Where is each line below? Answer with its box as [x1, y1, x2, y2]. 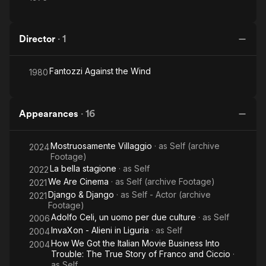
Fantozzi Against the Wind [49, 66, 151, 76]
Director [19, 33, 55, 45]
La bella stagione [50, 163, 116, 173]
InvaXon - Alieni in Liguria [51, 225, 149, 235]
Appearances [19, 108, 78, 119]
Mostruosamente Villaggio [50, 141, 152, 151]
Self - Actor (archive [132, 189, 211, 199]
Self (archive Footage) [126, 176, 215, 186]
